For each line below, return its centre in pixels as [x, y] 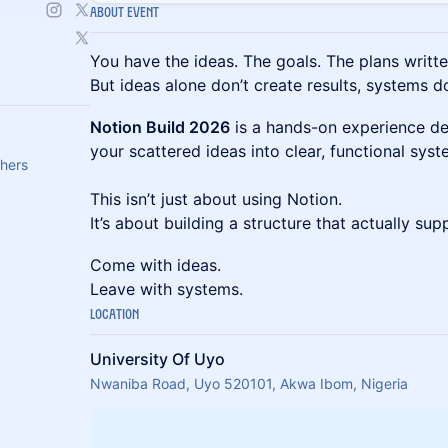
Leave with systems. [166, 289]
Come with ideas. [155, 265]
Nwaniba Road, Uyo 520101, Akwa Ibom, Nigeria [249, 383]
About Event [124, 13]
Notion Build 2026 [160, 127]
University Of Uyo [157, 359]
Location [114, 315]
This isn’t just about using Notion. [216, 199]
